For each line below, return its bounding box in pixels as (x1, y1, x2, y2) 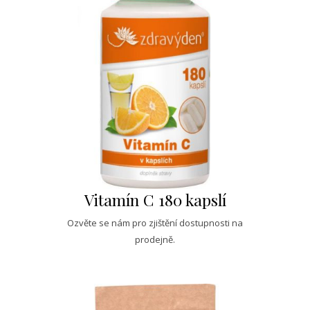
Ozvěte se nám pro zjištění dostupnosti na (67, 217, 243, 230)
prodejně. (135, 233, 175, 246)
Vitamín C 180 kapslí (84, 189, 226, 211)
